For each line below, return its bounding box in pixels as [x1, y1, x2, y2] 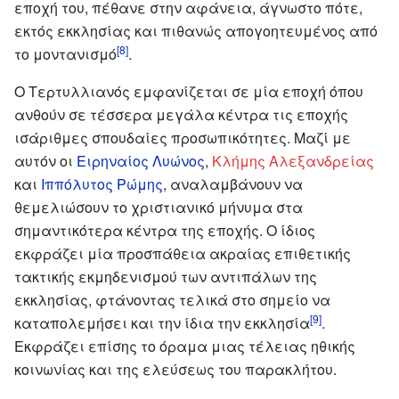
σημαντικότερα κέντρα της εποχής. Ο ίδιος [14, 219, 315, 240]
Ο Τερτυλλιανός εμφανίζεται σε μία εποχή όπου [14, 80, 363, 102]
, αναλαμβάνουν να [163, 173, 303, 194]
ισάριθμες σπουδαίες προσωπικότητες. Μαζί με [14, 126, 351, 148]
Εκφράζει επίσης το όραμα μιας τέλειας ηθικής [14, 335, 355, 356]
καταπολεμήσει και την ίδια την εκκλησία [14, 312, 310, 333]
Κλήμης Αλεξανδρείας [212, 150, 374, 171]
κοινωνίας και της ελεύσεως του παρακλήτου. [14, 358, 337, 379]
